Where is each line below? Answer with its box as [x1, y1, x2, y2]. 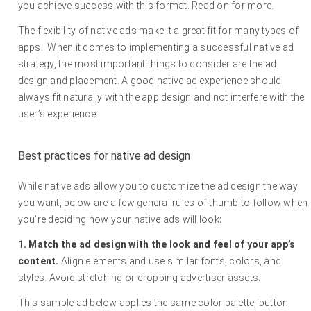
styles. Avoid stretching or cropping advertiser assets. [17, 272, 261, 284]
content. [17, 255, 61, 267]
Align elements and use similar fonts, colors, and [60, 255, 282, 267]
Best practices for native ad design [17, 149, 190, 163]
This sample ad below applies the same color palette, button [17, 297, 289, 309]
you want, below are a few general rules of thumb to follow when [17, 197, 308, 209]
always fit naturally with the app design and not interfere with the [17, 92, 305, 103]
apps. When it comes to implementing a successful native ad [17, 42, 294, 53]
